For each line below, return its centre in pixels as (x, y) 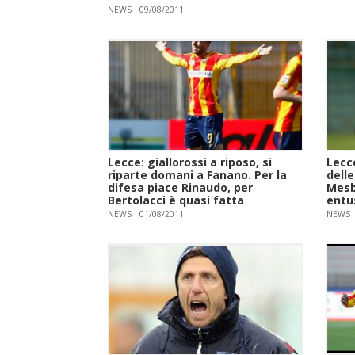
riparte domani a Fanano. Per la (198, 174)
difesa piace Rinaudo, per (181, 187)
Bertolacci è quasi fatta (176, 200)
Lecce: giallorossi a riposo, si (190, 162)
